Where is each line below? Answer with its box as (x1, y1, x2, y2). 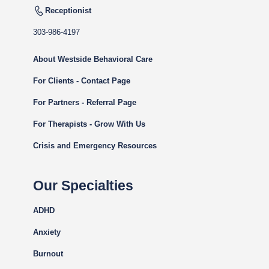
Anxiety (33, 228, 61, 237)
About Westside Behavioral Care (33, 55, 153, 64)
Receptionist (45, 5, 91, 15)
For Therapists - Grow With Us (33, 119, 145, 128)
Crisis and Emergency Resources (33, 141, 157, 150)
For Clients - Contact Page (33, 76, 130, 85)
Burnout (33, 249, 63, 258)
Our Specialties (33, 178, 133, 193)
